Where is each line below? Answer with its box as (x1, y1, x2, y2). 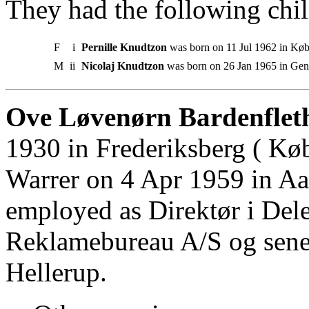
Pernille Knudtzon (81, 41, 167, 53)
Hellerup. (6, 257, 107, 287)
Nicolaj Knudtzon (81, 59, 164, 72)
